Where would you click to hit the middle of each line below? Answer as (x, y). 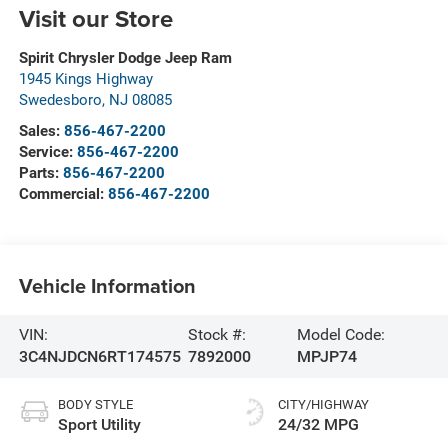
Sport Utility (99, 425)
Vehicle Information (107, 285)
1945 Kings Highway (85, 79)
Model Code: (341, 335)
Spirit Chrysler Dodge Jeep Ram (125, 58)
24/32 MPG (318, 425)
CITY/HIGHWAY (323, 405)
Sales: (41, 131)
